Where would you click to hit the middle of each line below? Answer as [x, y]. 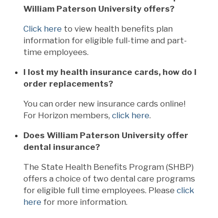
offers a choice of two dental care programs [109, 178]
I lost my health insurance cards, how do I [110, 72]
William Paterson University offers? [99, 9]
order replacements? [68, 83]
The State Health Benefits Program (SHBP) [109, 167]
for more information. [84, 202]
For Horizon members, [68, 115]
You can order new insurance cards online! [104, 103]
